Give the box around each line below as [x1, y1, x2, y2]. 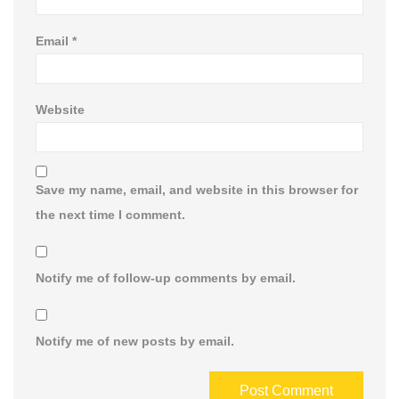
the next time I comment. [36, 208, 185, 223]
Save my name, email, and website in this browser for [36, 183, 358, 198]
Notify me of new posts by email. [36, 334, 234, 349]
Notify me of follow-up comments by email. [36, 271, 296, 286]
